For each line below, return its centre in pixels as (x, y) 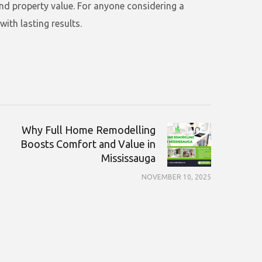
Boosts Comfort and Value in (88, 144)
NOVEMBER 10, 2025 (176, 177)
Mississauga (128, 158)
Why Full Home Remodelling (89, 130)
